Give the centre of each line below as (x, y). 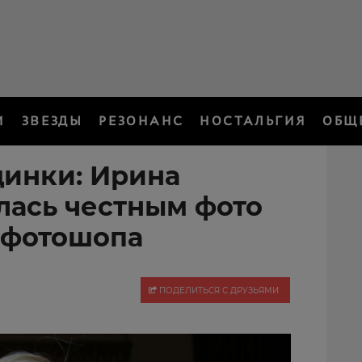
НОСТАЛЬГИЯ (253, 121)
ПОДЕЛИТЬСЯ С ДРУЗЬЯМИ (218, 290)
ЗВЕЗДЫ (52, 121)
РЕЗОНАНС (141, 121)
